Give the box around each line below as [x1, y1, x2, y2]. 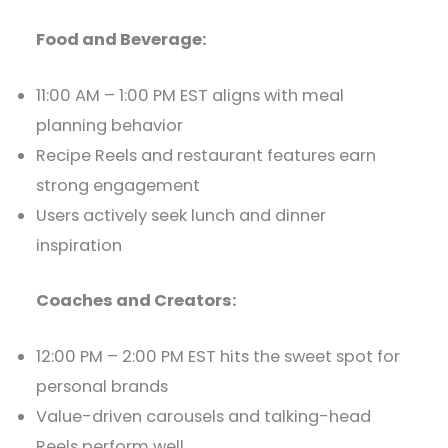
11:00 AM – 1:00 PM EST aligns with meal [36, 84, 345, 108]
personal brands [36, 375, 169, 398]
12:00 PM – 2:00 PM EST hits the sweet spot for [36, 345, 401, 368]
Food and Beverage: [36, 27, 208, 51]
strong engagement [36, 174, 201, 198]
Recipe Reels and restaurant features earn [36, 144, 377, 168]
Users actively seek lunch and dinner [36, 204, 327, 228]
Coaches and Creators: [36, 288, 238, 312]
